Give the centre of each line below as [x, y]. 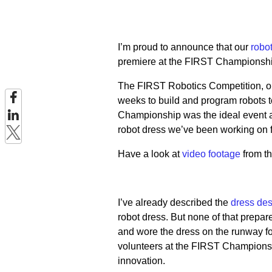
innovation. [141, 261]
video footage [211, 154]
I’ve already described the [174, 202]
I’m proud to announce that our [184, 47]
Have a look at [150, 154]
